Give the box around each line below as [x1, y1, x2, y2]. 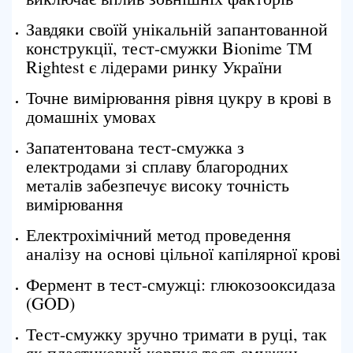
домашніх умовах [26, 105, 156, 128]
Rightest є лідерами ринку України [26, 55, 282, 78]
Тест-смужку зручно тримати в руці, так [26, 322, 327, 345]
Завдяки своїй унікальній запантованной [26, 17, 328, 40]
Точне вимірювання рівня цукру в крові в [26, 86, 331, 109]
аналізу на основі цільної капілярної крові [26, 242, 340, 265]
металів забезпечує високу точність [26, 173, 289, 196]
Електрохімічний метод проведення [26, 223, 291, 246]
